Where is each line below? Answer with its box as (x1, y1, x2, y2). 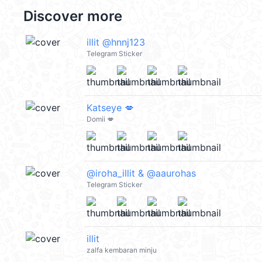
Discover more (23, 8, 122, 25)
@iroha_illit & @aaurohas (87, 167, 196, 179)
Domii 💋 (87, 115, 114, 123)
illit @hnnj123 (87, 36, 145, 48)
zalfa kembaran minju (87, 246, 157, 254)
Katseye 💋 (87, 102, 134, 113)
